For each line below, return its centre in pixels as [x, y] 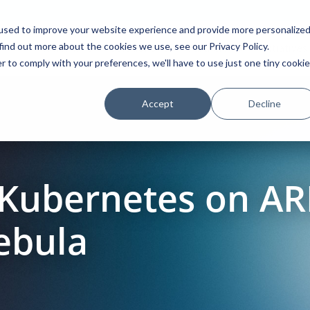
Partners [208, 48]
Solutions [133, 48]
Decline [264, 103]
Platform [58, 48]
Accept [158, 103]
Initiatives [283, 48]
